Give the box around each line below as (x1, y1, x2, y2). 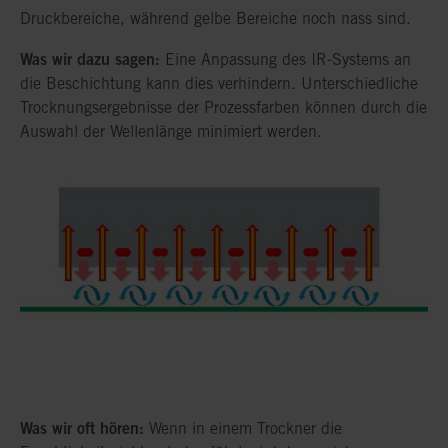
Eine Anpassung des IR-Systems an (160, 49, 411, 69)
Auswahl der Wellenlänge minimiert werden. (20, 121, 322, 141)
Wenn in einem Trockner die (144, 419, 342, 439)
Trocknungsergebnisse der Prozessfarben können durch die (20, 97, 427, 117)
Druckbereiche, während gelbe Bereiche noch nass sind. (20, 8, 411, 28)
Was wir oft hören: (20, 418, 144, 439)
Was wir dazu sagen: (20, 48, 160, 69)
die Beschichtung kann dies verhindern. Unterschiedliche (20, 73, 418, 93)
